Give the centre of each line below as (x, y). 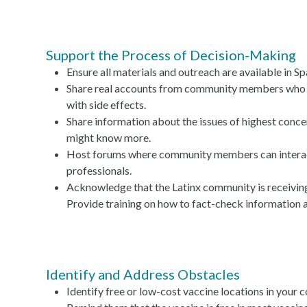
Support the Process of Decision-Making (171, 55)
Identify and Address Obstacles (143, 274)
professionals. (99, 170)
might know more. (109, 137)
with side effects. (107, 105)
